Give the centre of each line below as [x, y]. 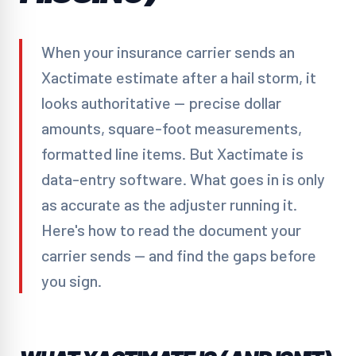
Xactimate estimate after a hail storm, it [179, 77]
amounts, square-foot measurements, [172, 128]
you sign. [72, 281]
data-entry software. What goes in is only [183, 179]
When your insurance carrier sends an [168, 52]
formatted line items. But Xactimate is [172, 153]
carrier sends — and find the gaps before [179, 255]
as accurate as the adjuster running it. [169, 204]
